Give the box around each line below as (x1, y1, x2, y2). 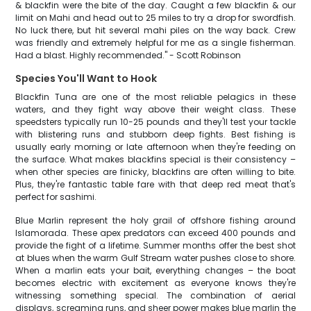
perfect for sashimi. (15, 191, 97, 203)
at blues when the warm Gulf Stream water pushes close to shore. (15, 252, 296, 264)
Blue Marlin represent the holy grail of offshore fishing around (15, 215, 296, 226)
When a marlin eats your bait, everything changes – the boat (15, 264, 296, 276)
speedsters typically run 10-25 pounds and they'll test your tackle (15, 116, 296, 128)
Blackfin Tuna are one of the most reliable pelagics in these (15, 91, 296, 103)
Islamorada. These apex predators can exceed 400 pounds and (15, 227, 296, 239)
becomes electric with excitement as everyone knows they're (15, 277, 296, 289)
